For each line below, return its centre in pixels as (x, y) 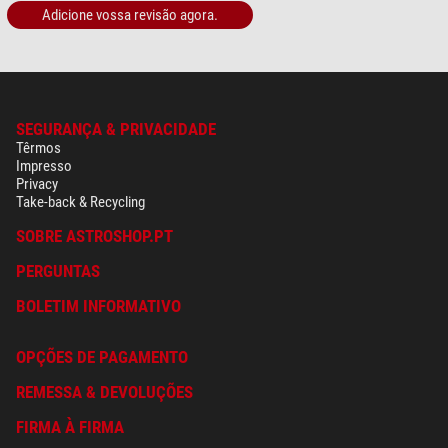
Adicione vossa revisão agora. (130, 14)
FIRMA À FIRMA (70, 427)
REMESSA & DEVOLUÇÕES (104, 392)
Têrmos (38, 147)
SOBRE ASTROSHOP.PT (94, 236)
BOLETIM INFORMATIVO (98, 306)
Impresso (44, 165)
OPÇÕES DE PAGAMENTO (102, 357)
